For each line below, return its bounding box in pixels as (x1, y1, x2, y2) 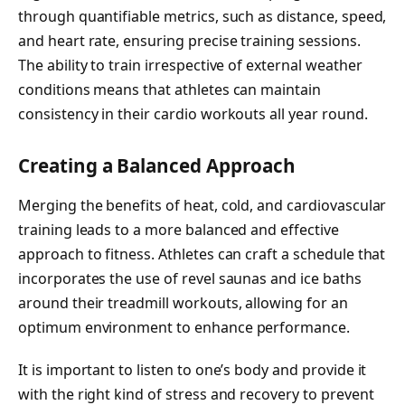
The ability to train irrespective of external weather (18, 55, 363, 76)
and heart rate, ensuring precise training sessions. (18, 31, 361, 52)
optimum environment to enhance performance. (18, 316, 350, 337)
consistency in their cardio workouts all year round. (18, 104, 368, 125)
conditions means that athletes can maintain (18, 80, 321, 100)
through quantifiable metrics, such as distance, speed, (18, 6, 387, 27)
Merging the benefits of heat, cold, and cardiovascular (18, 194, 387, 215)
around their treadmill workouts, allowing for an (18, 292, 348, 313)
